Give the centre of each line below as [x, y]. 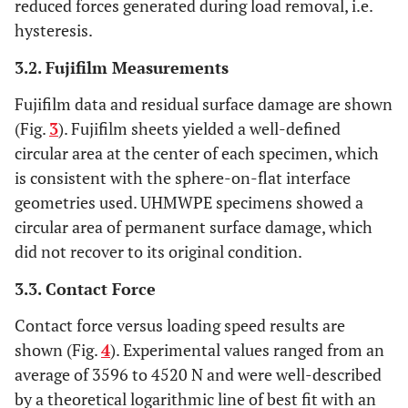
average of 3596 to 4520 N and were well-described [198, 375]
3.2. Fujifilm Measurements [122, 68]
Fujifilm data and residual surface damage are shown [204, 104]
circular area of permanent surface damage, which [194, 227]
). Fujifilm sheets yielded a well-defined [199, 129]
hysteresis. [54, 31]
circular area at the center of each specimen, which [197, 153]
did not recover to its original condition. [158, 252]
